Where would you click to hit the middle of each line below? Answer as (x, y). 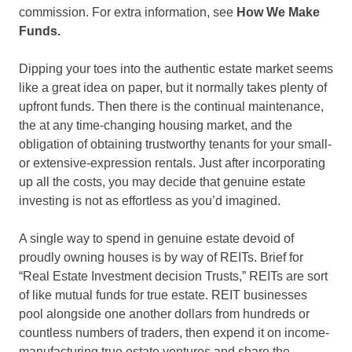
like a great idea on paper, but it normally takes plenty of (173, 88)
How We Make (278, 13)
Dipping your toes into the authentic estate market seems (176, 69)
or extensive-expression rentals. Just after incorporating (172, 163)
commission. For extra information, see (128, 13)
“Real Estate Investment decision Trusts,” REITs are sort (173, 277)
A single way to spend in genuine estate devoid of (156, 239)
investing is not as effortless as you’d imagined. (150, 201)
